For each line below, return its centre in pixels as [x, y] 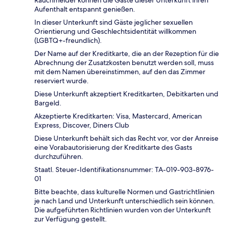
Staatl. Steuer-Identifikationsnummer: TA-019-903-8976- [124, 170]
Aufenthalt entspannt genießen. [85, 9]
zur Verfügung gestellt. [71, 219]
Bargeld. [48, 103]
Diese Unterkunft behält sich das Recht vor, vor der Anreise [126, 138]
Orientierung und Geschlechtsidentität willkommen [115, 32]
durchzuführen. [59, 157]
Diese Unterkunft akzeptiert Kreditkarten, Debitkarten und [126, 94]
